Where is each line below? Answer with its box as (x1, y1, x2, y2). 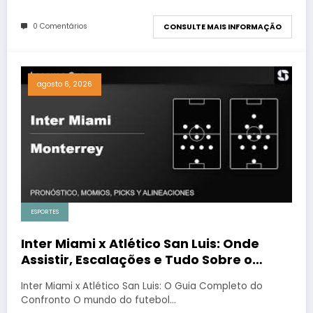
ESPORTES (31, 207, 59, 216)
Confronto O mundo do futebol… (21, 293, 176, 307)
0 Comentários (33, 21, 87, 32)
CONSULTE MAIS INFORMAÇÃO (163, 21, 282, 32)
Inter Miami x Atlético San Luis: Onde (21, 234, 259, 252)
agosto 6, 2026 (37, 78, 92, 89)
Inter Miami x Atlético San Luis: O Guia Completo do (21, 279, 263, 293)
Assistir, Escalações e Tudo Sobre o (21, 250, 252, 268)
